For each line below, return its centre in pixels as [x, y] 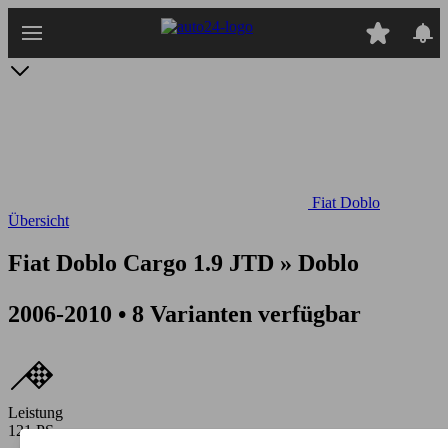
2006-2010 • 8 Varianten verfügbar [184, 313]
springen [35, 52]
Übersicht [38, 220]
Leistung [35, 412]
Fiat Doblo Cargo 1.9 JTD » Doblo [183, 262]
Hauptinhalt [45, 34]
